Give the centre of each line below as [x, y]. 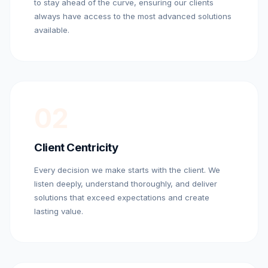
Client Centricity [76, 147]
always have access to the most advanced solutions [133, 16]
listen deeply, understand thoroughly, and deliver [126, 183]
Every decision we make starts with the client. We [127, 170]
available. [52, 30]
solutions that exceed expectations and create [122, 197]
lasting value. [59, 211]
